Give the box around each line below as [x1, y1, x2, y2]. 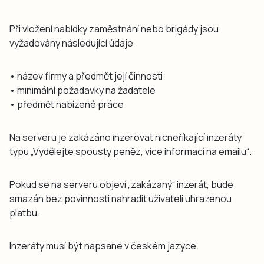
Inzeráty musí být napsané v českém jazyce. [9, 239, 199, 252]
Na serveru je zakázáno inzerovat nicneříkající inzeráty [9, 130, 242, 144]
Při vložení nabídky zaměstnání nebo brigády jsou [9, 22, 219, 35]
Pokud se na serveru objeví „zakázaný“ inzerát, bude [9, 177, 233, 191]
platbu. [9, 206, 39, 219]
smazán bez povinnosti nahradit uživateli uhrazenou [9, 192, 232, 205]
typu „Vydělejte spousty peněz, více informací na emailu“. [9, 144, 252, 158]
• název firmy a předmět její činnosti [9, 69, 163, 82]
